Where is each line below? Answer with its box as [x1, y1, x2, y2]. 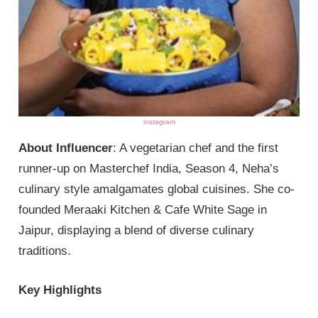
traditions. [18, 244, 72, 258]
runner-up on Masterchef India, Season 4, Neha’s [18, 162, 280, 176]
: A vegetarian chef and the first [113, 141, 279, 155]
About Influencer [18, 141, 114, 155]
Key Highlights [18, 283, 102, 297]
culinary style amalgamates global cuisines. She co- [18, 182, 295, 197]
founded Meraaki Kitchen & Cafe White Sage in [18, 203, 268, 217]
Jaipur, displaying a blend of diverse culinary [18, 224, 255, 238]
